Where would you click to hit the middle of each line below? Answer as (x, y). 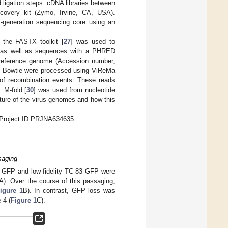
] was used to (93, 41)
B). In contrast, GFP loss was (69, 191)
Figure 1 (24, 201)
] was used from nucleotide (75, 90)
